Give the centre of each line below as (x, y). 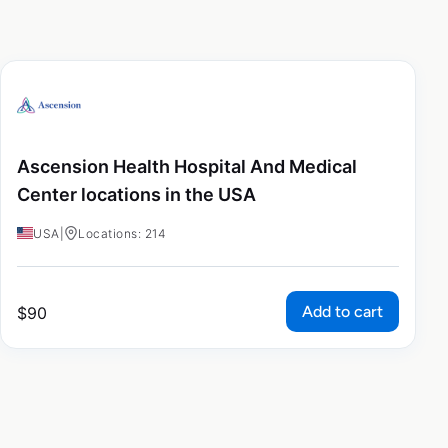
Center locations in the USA (136, 194)
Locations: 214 (122, 234)
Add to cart (342, 312)
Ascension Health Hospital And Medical (187, 166)
